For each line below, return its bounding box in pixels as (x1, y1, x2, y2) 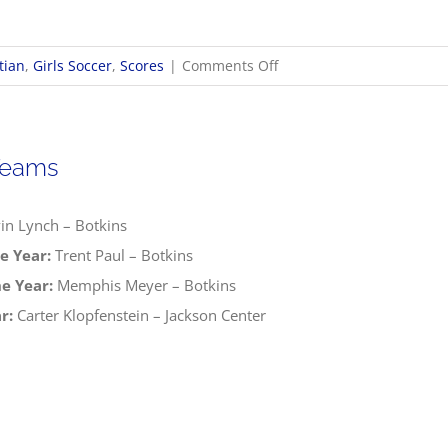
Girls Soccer (33, 56, 112, 75)
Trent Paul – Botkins (51, 245, 193, 265)
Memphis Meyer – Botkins (53, 275, 236, 295)
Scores (120, 56, 164, 75)
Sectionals (277, 195, 345, 214)
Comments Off (182, 56, 278, 75)
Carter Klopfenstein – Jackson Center (13, 305, 266, 325)
